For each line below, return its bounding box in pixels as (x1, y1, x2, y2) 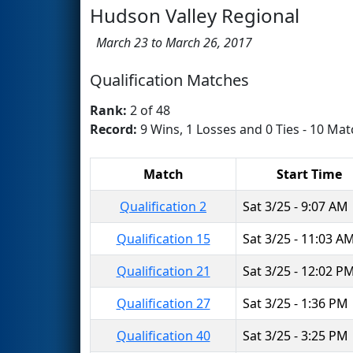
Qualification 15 (116, 229, 210, 247)
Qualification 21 (116, 262, 210, 280)
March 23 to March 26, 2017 (90, 33, 252, 51)
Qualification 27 (116, 294, 210, 312)
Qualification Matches (90, 69, 249, 91)
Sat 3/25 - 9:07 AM (243, 197, 348, 215)
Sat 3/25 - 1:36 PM (243, 294, 348, 312)
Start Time (276, 165, 342, 183)
